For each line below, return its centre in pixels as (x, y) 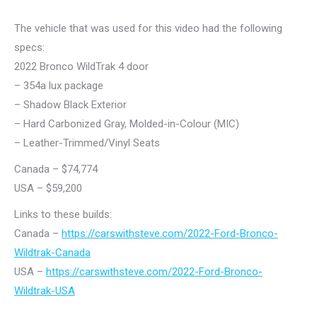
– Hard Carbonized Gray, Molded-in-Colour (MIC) (127, 124)
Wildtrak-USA (45, 291)
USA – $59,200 (48, 189)
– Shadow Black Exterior (70, 105)
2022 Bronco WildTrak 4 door (81, 67)
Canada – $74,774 (56, 169)
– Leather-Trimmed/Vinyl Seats (87, 143)
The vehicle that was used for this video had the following (148, 29)
